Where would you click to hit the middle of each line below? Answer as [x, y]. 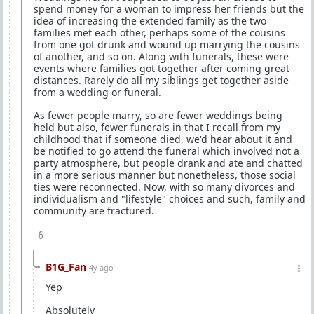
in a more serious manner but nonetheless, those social [165, 175]
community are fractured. [94, 211]
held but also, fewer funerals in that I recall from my [157, 127]
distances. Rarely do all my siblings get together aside [161, 80]
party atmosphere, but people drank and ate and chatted [168, 163]
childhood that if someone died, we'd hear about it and [163, 139]
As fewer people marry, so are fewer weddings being [158, 115]
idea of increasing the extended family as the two [150, 21]
